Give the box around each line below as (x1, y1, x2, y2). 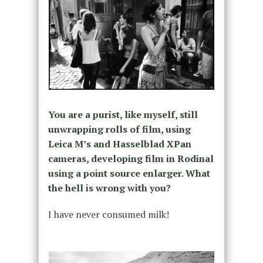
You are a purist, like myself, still (48, 108, 198, 122)
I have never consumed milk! (48, 208, 169, 221)
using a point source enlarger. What (48, 167, 210, 180)
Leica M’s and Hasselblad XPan (48, 137, 191, 151)
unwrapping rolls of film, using (48, 123, 191, 136)
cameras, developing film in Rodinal (48, 152, 214, 166)
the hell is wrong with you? (48, 181, 173, 195)
